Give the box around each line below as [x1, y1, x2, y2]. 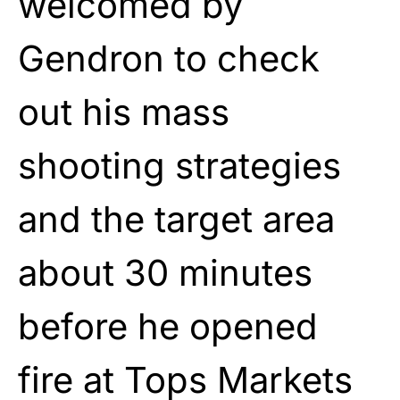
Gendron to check [18, 36, 320, 80]
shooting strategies [18, 143, 341, 187]
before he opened [18, 304, 318, 348]
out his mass [18, 89, 229, 134]
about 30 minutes [18, 250, 312, 295]
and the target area [18, 196, 335, 241]
